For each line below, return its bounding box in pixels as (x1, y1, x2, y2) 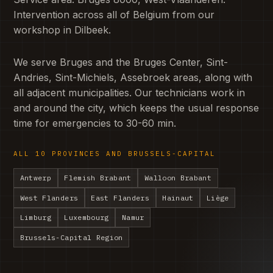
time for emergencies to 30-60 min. (13, 117, 176, 130)
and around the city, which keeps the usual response (13, 102, 259, 115)
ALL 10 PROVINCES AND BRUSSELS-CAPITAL (13, 149, 216, 158)
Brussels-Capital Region (19, 232, 123, 242)
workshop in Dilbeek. (13, 23, 111, 36)
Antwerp (19, 173, 52, 183)
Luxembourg (64, 213, 109, 222)
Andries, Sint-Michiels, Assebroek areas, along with (13, 71, 252, 84)
